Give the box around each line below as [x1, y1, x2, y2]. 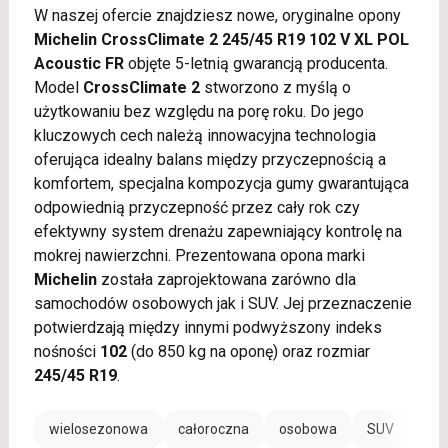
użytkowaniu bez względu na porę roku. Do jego [33, 102, 364, 122]
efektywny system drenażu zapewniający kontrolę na [33, 222, 402, 242]
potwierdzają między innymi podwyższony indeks [33, 318, 382, 338]
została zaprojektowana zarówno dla [96, 270, 356, 290]
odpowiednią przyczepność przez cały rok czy [33, 198, 360, 218]
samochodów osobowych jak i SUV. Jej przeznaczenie [33, 294, 412, 314]
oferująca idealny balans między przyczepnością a [33, 150, 386, 170]
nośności [33, 342, 100, 362]
